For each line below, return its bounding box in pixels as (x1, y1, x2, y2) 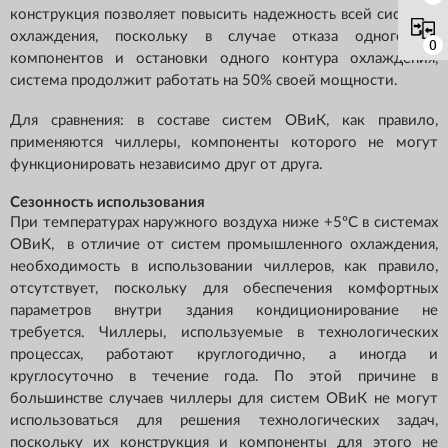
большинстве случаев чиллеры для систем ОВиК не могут (10, 391, 438, 407)
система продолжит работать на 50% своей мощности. (10, 73, 398, 89)
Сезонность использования (10, 195, 205, 211)
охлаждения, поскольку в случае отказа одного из (10, 29, 438, 45)
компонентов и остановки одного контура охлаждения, (10, 51, 438, 67)
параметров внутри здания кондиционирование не (10, 303, 438, 319)
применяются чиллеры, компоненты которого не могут (10, 135, 438, 151)
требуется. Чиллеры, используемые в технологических (10, 325, 438, 341)
